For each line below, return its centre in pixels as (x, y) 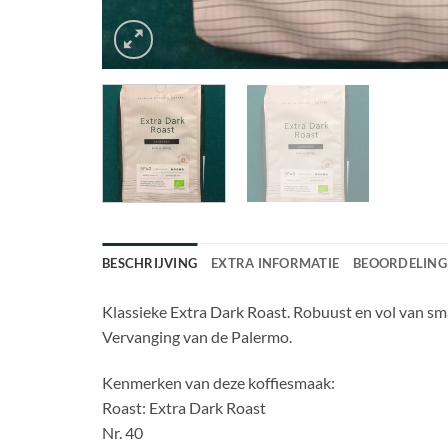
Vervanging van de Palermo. (197, 337)
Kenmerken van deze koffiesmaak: (218, 382)
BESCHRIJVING (150, 263)
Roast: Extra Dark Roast (184, 407)
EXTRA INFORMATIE (275, 263)
